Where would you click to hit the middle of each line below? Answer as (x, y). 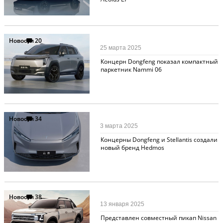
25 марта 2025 (121, 48)
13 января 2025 (122, 204)
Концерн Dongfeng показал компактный (159, 61)
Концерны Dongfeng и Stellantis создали (159, 139)
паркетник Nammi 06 (131, 69)
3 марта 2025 (119, 126)
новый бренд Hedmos (132, 147)
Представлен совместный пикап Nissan (158, 218)
